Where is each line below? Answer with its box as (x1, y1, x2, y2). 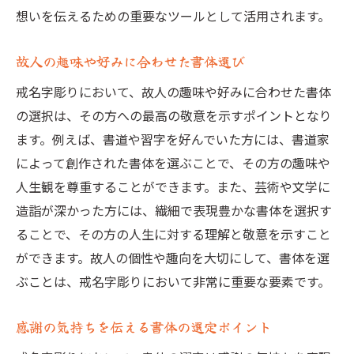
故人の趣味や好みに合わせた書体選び (16, 51, 244, 71)
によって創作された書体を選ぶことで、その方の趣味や (16, 153, 330, 172)
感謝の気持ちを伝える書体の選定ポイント (16, 317, 271, 337)
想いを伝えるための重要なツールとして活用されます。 (16, 6, 330, 25)
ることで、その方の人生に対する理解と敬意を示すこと (16, 224, 331, 243)
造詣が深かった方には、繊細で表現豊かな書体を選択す (16, 201, 332, 220)
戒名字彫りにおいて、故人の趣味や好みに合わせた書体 (16, 82, 331, 101)
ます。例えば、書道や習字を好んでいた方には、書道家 (16, 130, 330, 149)
